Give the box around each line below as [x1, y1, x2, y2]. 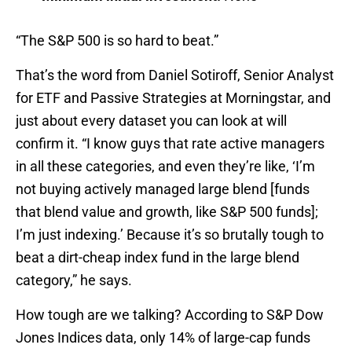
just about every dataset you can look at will [16, 112, 287, 129]
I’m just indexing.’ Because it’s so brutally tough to [16, 225, 324, 243]
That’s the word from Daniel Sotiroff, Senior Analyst [16, 66, 334, 83]
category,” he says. [16, 271, 132, 288]
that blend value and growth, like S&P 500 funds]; [16, 203, 318, 220]
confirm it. [16, 134, 82, 152]
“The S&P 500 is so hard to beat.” [16, 31, 218, 49]
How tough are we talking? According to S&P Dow [16, 306, 324, 323]
